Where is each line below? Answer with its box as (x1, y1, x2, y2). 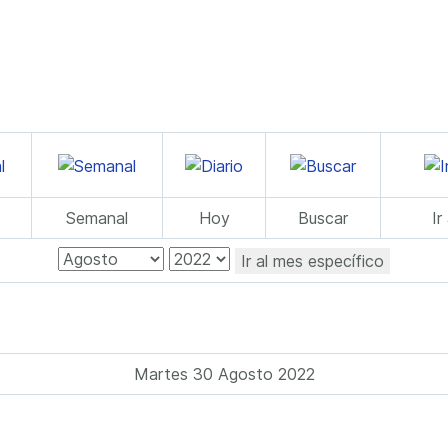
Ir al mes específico (241, 250, 384, 271)
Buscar (298, 208, 348, 228)
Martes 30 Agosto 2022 (133, 364, 315, 384)
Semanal (66, 208, 128, 228)
